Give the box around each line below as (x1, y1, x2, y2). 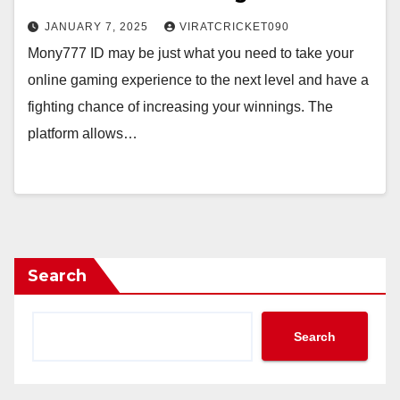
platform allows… (28, 126, 137, 141)
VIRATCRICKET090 (179, 21, 289, 33)
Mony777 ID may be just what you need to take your (28, 46, 354, 61)
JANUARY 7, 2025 (45, 21, 152, 33)
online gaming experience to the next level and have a (28, 72, 369, 87)
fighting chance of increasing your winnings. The (28, 99, 333, 114)
